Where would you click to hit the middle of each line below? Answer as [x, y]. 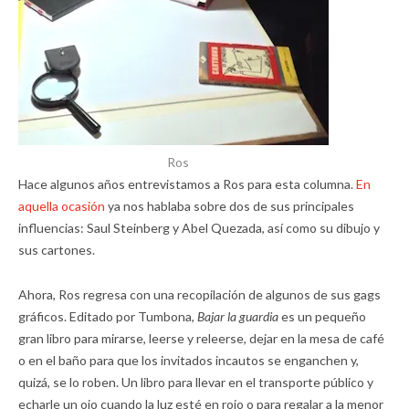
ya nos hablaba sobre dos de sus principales [230, 206]
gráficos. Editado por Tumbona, [108, 316]
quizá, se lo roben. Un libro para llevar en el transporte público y [196, 382]
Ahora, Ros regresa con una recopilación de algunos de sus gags [199, 294]
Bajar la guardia [238, 316]
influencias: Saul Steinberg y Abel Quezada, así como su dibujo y [199, 228]
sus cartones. [57, 250]
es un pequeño [322, 316]
